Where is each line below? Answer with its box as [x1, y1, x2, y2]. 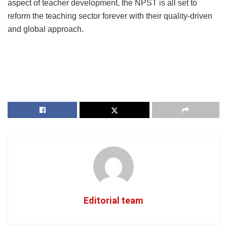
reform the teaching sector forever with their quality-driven [8, 12, 212, 21]
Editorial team [84, 195, 143, 206]
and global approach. [8, 25, 84, 34]
